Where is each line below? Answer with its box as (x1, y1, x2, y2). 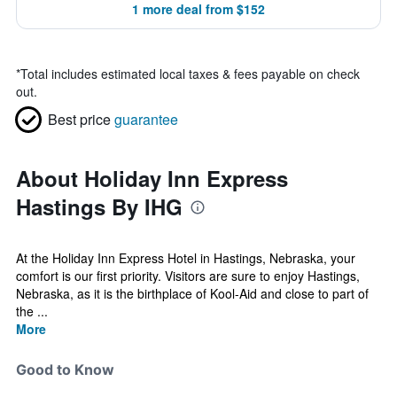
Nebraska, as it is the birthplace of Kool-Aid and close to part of (16, 284, 369, 302)
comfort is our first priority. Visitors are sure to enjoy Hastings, (16, 267, 360, 284)
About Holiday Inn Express (16, 163, 288, 193)
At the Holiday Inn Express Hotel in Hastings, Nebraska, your (16, 249, 355, 267)
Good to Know (16, 361, 114, 378)
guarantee (114, 109, 178, 129)
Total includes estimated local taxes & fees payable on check (20, 65, 360, 82)
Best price (48, 109, 111, 129)
